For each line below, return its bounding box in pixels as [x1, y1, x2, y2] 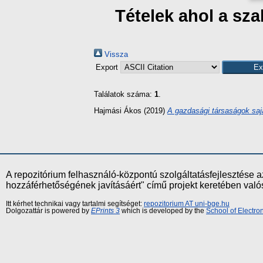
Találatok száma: [94, 90, 154, 99]
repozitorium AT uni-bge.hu [144, 200, 230, 207]
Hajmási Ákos [94, 106, 141, 115]
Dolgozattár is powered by [6, 207, 91, 214]
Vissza [102, 50, 128, 59]
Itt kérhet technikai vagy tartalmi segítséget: [6, 200, 144, 207]
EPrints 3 [91, 207, 120, 214]
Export [96, 63, 120, 72]
